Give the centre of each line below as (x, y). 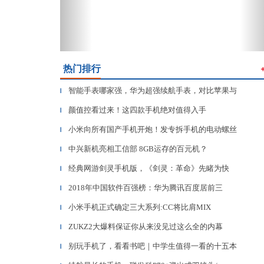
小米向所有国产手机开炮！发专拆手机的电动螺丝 (153, 129)
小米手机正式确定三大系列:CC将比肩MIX (140, 207)
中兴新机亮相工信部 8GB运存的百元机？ (138, 149)
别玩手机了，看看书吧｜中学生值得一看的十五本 (153, 246)
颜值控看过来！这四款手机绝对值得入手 (137, 110)
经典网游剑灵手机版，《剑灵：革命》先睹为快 (149, 168)
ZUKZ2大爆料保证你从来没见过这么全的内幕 (146, 227)
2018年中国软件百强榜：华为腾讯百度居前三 (146, 188)
